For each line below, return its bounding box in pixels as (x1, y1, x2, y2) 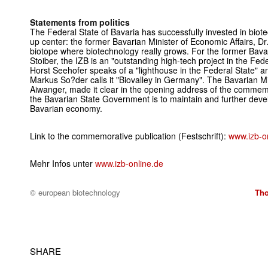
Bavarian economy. (30, 102, 102, 114)
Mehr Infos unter (30, 157, 95, 169)
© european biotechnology (30, 187, 120, 198)
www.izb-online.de (95, 157, 163, 169)
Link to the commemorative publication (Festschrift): (30, 130, 229, 142)
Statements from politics (30, 16, 130, 28)
